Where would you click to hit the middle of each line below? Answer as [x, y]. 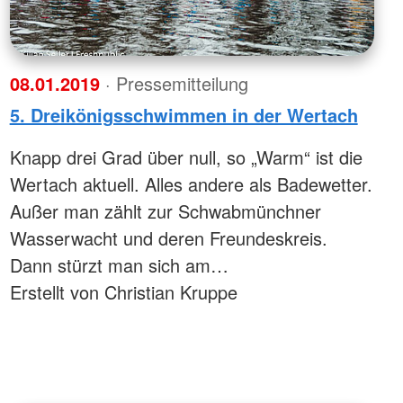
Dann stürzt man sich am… [119, 264]
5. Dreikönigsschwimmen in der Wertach [184, 114]
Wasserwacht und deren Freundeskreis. [168, 237]
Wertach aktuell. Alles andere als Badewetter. [191, 184]
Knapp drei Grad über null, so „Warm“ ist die [186, 157]
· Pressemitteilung [176, 83]
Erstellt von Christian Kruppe [123, 291]
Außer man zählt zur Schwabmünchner [165, 210]
